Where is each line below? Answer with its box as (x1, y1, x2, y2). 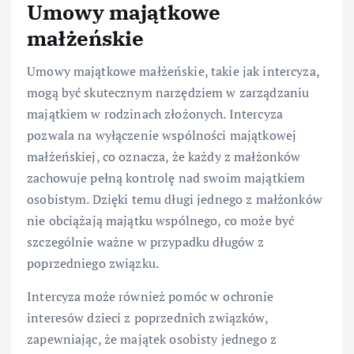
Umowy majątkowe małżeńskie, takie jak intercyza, (27, 62, 319, 81)
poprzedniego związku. (27, 254, 160, 273)
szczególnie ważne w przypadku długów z (27, 233, 265, 251)
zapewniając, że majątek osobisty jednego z (27, 330, 277, 348)
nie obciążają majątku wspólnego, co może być (27, 212, 295, 230)
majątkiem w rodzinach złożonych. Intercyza (27, 105, 283, 123)
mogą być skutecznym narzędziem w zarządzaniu (27, 84, 310, 102)
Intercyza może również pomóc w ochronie (27, 287, 274, 305)
